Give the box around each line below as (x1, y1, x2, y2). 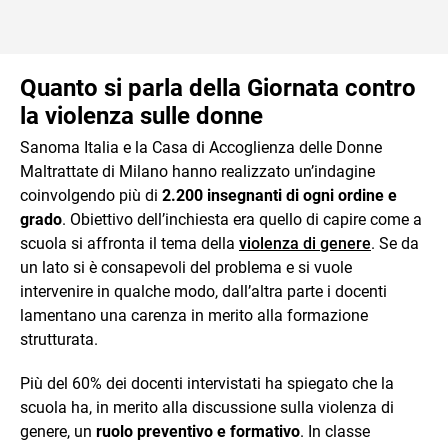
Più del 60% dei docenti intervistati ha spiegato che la (20, 373, 394, 393)
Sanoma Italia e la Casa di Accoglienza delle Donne (20, 137, 382, 157)
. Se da (371, 233, 419, 253)
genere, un (20, 421, 96, 441)
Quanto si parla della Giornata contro (20, 73, 416, 102)
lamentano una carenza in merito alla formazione (20, 305, 368, 325)
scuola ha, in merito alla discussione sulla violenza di (20, 397, 394, 417)
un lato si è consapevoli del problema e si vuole (20, 257, 352, 277)
